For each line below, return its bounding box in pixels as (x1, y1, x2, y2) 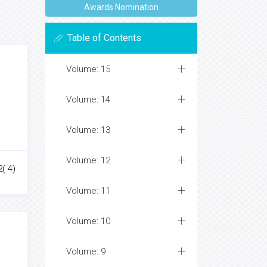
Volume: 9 (66, 246, 105, 257)
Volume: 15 (66, 64, 110, 74)
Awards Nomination (84, 2, 159, 12)
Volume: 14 (66, 94, 110, 105)
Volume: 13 (66, 125, 110, 135)
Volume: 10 (66, 216, 110, 226)
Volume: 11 (66, 185, 110, 196)
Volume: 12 (66, 155, 110, 166)
